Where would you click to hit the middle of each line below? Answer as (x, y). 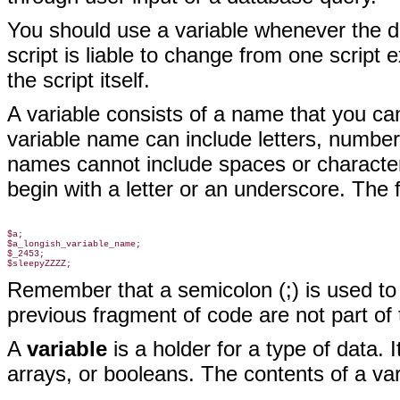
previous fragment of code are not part (187, 315)
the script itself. (79, 80)
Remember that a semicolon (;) (153, 290)
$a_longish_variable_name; (74, 244)
